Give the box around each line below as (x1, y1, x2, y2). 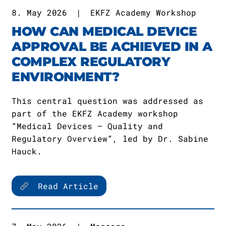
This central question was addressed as (12, 95, 203, 106)
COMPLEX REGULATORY (12, 54, 170, 69)
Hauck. (12, 146, 42, 156)
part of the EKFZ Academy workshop (12, 108, 178, 119)
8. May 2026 (12, 7, 67, 18)
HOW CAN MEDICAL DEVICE (12, 24, 197, 39)
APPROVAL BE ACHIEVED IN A (12, 39, 212, 54)
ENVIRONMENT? (12, 69, 119, 84)
